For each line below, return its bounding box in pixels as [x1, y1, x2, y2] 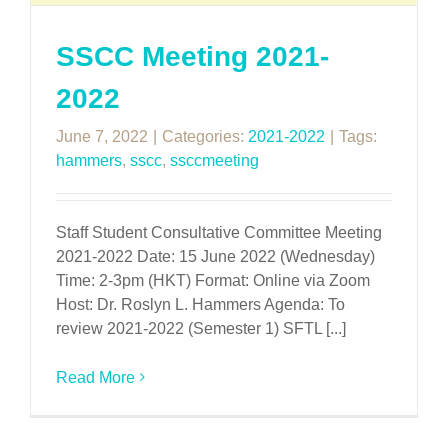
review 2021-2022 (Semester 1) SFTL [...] [56, 319, 346, 337]
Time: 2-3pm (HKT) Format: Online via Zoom [56, 271, 370, 289]
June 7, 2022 [56, 127, 148, 145]
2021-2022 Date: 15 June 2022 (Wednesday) [56, 247, 375, 265]
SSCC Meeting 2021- [56, 40, 329, 72]
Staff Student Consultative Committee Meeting [56, 223, 382, 241]
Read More [56, 368, 135, 386]
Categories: [162, 127, 248, 145]
